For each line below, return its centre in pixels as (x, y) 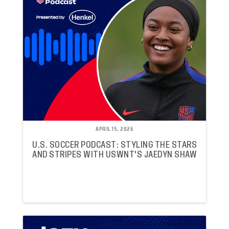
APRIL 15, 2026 (114, 129)
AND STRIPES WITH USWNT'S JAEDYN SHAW (114, 155)
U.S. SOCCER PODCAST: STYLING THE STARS (114, 145)
